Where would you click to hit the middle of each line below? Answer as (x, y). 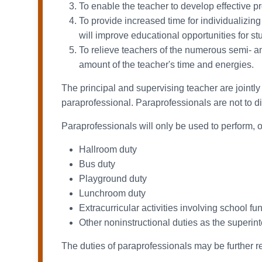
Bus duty (97, 164)
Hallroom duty (108, 150)
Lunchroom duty (112, 194)
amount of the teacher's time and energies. (166, 65)
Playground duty (113, 179)
